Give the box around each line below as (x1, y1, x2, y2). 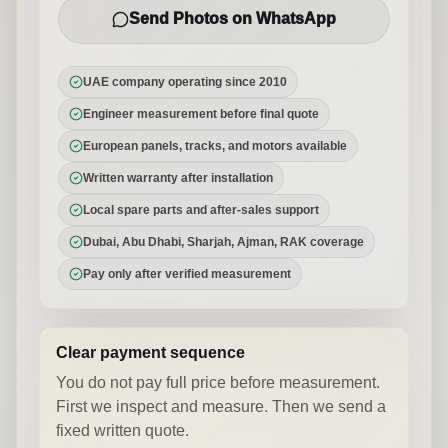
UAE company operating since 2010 (83, 75, 287, 89)
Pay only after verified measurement (83, 267, 291, 281)
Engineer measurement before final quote (83, 107, 319, 121)
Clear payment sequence (56, 344, 245, 361)
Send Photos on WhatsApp (129, 10, 336, 27)
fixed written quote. (56, 422, 189, 439)
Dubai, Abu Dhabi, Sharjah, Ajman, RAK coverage (83, 235, 364, 249)
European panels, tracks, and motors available (83, 139, 347, 153)
